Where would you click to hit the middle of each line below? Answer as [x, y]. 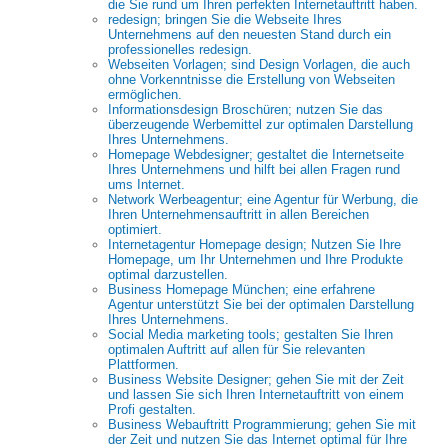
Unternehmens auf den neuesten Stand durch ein [249, 34]
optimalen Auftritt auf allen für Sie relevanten [236, 349]
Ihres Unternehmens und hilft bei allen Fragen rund [254, 169]
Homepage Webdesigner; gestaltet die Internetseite [256, 154]
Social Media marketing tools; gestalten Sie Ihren [250, 334]
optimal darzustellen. [168, 274]
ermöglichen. [145, 94]
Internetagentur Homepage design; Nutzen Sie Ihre [254, 244]
